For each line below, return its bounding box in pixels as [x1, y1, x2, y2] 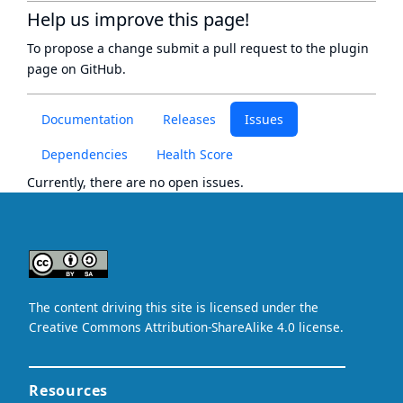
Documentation [41, 111, 134, 128]
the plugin [306, 40, 369, 57]
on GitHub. [58, 60, 126, 77]
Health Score [157, 146, 233, 163]
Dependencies [41, 146, 128, 163]
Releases [163, 111, 216, 128]
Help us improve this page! [27, 7, 249, 31]
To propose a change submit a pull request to [27, 40, 306, 57]
